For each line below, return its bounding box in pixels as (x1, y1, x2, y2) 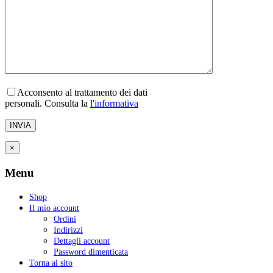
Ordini (54, 214, 76, 224)
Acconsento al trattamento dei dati (17, 87, 147, 98)
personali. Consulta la (5, 98, 90, 109)
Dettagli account (54, 236, 110, 246)
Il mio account (29, 203, 79, 213)
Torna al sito (29, 258, 73, 268)
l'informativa (90, 98, 138, 109)
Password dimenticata (54, 247, 128, 257)
